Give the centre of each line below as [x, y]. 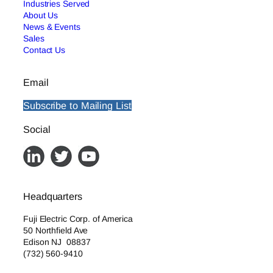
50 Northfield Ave [56, 230]
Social [37, 129]
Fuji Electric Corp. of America [78, 218]
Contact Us [44, 50]
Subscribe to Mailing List [77, 106]
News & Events [52, 27]
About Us [41, 15]
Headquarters [53, 197]
